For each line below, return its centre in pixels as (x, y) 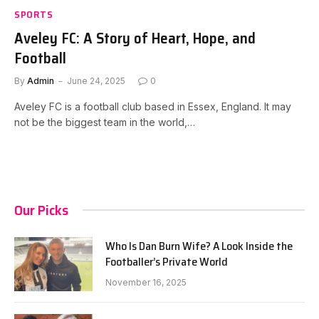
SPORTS (34, 14)
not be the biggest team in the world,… (105, 122)
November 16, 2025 (146, 282)
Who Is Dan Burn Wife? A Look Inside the (199, 246)
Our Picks (41, 210)
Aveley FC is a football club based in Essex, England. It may (153, 106)
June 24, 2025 (96, 80)
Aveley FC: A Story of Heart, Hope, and (135, 38)
